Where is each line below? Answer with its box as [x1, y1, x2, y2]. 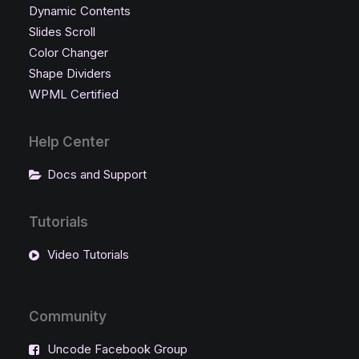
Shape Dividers [29, 66, 111, 81]
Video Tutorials [46, 247, 129, 262]
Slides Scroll [29, 24, 95, 39]
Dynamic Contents [29, 3, 131, 18]
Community [29, 309, 107, 325]
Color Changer [29, 45, 108, 60]
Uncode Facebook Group [46, 341, 188, 357]
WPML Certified [29, 87, 119, 102]
